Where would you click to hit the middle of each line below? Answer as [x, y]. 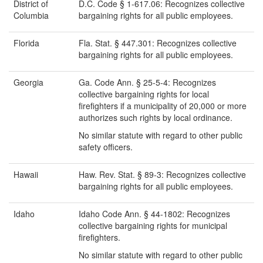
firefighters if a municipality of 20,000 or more [163, 106]
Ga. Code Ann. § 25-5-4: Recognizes [147, 82]
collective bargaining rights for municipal [153, 226]
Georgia [28, 82]
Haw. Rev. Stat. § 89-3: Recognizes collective [162, 175]
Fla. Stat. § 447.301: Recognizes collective [158, 43]
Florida [26, 43]
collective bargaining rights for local [144, 94]
